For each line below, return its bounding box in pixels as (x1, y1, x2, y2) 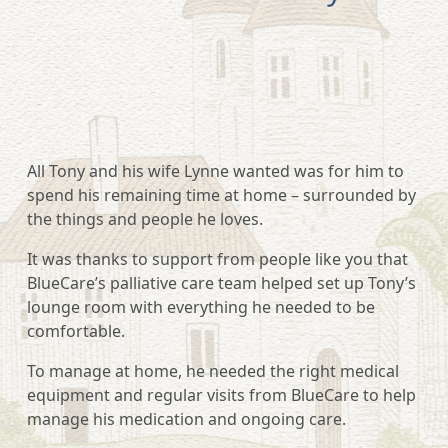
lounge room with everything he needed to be (27, 296, 375, 318)
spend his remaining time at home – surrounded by (27, 184, 416, 206)
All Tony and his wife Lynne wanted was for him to (27, 160, 404, 182)
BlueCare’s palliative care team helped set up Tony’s (27, 272, 416, 294)
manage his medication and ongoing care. (27, 408, 346, 430)
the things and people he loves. (27, 208, 263, 230)
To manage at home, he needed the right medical (27, 360, 399, 382)
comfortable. (27, 320, 125, 342)
